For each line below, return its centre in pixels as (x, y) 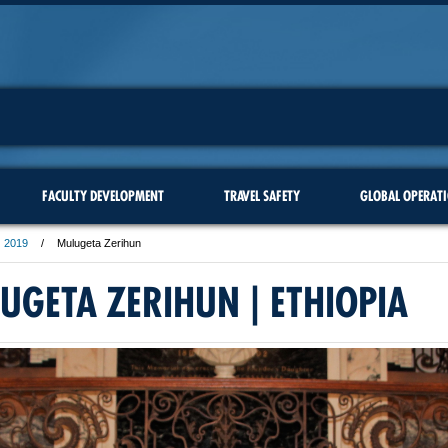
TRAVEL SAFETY (261, 196)
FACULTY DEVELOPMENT (102, 196)
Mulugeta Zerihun (99, 243)
